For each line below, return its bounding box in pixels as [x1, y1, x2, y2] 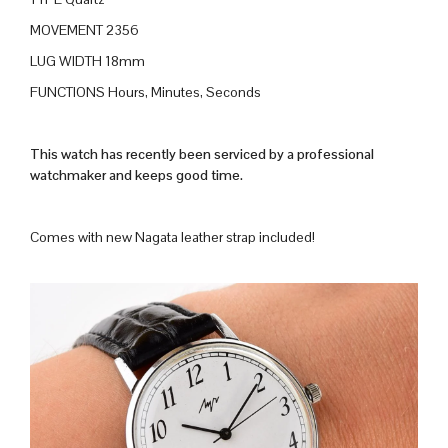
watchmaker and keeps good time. [30, 165, 243, 184]
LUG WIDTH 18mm [30, 51, 145, 70]
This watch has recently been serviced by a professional [30, 144, 374, 163]
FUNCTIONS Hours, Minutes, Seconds [30, 82, 261, 101]
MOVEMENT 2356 [30, 20, 139, 39]
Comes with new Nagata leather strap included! [30, 227, 315, 246]
